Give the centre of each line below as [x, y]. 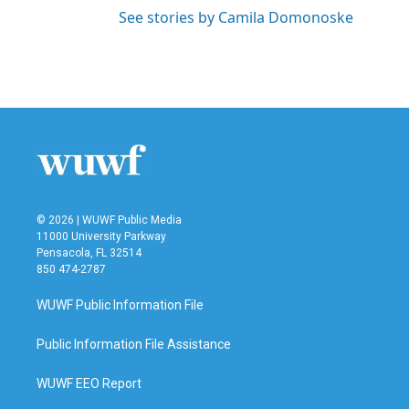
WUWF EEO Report [89, 384]
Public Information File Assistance [134, 345]
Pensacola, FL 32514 [89, 253]
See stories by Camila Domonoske [236, 18]
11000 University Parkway [101, 237]
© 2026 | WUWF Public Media [109, 220]
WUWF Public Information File [120, 305]
